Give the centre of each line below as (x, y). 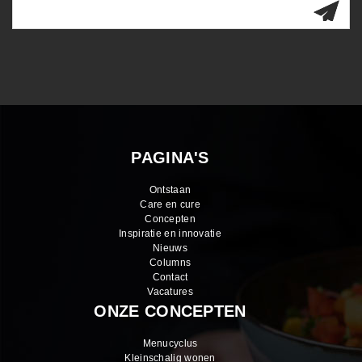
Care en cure (170, 205)
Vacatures (170, 292)
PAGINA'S (170, 158)
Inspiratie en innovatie (170, 234)
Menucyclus (170, 344)
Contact (170, 278)
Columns (170, 263)
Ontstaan (170, 190)
